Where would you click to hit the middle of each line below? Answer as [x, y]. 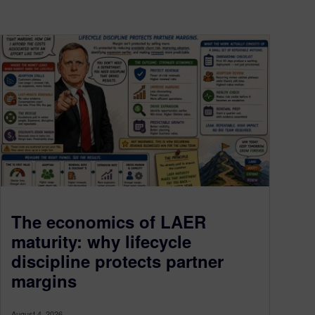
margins [44, 280]
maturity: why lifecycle [101, 241]
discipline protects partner [117, 261]
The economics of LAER [109, 221]
